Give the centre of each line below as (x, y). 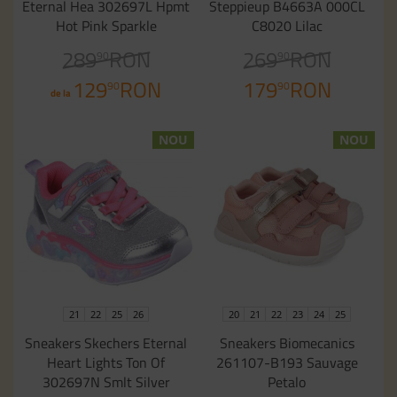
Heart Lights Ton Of (106, 363)
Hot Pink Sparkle (106, 26)
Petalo (287, 382)
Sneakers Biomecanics (287, 343)
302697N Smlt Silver (106, 382)
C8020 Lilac (287, 26)
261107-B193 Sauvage (287, 363)
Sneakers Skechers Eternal (106, 343)
